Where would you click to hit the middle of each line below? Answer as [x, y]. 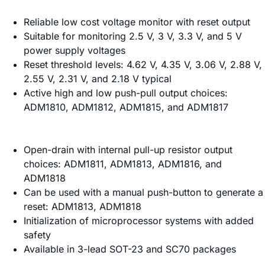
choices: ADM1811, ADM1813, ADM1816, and [123, 164]
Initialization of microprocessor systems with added [139, 221]
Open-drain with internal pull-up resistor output [128, 150]
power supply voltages [75, 51]
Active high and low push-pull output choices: [126, 93]
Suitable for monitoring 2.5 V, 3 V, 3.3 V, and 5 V [133, 36]
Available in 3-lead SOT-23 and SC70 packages [130, 249]
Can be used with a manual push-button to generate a [143, 193]
